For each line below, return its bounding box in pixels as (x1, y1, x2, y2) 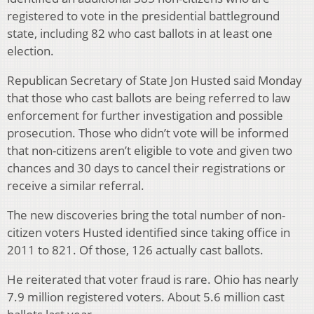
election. (7, 43, 54, 60)
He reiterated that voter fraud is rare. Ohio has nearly (7, 271, 299, 288)
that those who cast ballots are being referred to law (7, 90, 290, 107)
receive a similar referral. (7, 177, 144, 194)
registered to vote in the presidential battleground (7, 8, 280, 25)
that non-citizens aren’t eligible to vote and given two (7, 142, 292, 159)
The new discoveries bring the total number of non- (7, 207, 285, 224)
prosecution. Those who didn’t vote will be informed (7, 125, 289, 142)
